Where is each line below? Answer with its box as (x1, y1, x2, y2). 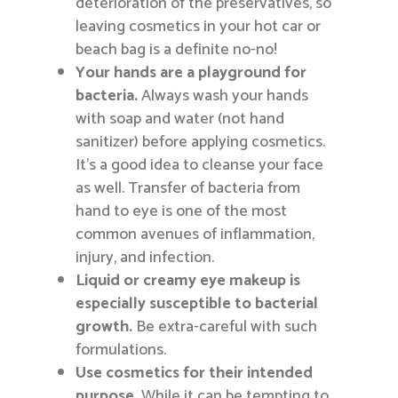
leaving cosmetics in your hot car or (76, 13, 322, 41)
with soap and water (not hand (76, 106, 285, 133)
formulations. (76, 337, 167, 364)
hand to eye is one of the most (76, 198, 288, 226)
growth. (76, 314, 133, 341)
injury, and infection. (76, 244, 215, 272)
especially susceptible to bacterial (76, 291, 319, 318)
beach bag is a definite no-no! (76, 36, 278, 64)
